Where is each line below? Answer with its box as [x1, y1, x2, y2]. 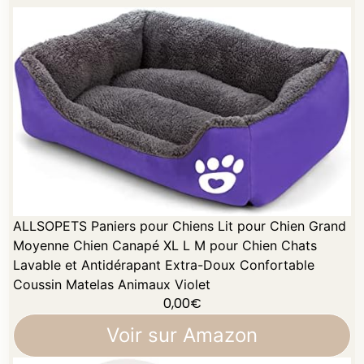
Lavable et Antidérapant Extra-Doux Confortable [13, 256, 315, 273]
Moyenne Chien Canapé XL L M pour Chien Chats [13, 236, 318, 253]
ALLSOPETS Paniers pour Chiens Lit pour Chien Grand [13, 217, 347, 234]
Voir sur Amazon [106, 323, 258, 347]
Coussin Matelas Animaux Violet [13, 275, 211, 292]
